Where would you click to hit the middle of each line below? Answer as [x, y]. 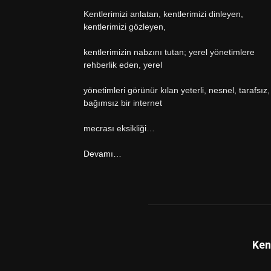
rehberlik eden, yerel [123, 65]
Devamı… [103, 154]
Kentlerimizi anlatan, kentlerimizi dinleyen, [163, 14]
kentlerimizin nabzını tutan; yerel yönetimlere [169, 52]
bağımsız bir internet [123, 103]
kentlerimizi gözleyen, [125, 27]
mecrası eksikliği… [119, 128]
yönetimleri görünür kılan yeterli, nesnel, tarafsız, [177, 90]
